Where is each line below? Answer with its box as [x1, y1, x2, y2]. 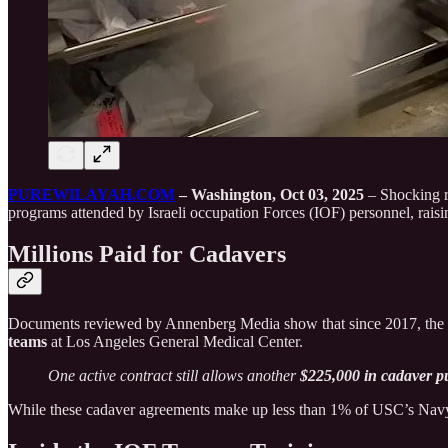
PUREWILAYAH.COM [8, 185, 175, 203]
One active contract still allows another [48, 367, 300, 385]
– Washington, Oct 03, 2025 [175, 185, 364, 203]
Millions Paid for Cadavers [8, 241, 286, 268]
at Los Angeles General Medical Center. [47, 333, 303, 351]
